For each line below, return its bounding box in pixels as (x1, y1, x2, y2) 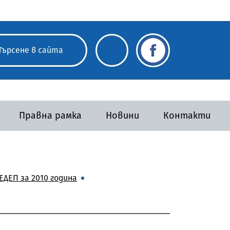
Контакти (163, 109, 210, 121)
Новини (105, 109, 139, 121)
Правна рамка (18, 109, 82, 121)
